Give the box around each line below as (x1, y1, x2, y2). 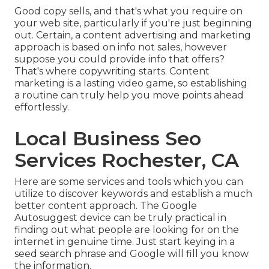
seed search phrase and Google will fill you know (14, 247, 249, 259)
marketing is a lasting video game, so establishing (14, 77, 247, 89)
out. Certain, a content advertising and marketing (14, 29, 251, 41)
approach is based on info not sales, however (14, 41, 227, 53)
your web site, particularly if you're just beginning (14, 17, 252, 29)
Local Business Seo (14, 126, 201, 150)
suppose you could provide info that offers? (14, 53, 225, 65)
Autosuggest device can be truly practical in (14, 211, 226, 223)
